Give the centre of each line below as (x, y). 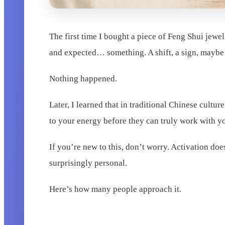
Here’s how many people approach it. (116, 189)
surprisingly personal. (88, 163)
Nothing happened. (83, 79)
